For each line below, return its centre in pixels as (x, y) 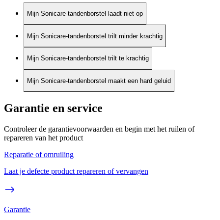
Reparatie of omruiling (39, 155)
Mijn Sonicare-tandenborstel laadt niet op (85, 14)
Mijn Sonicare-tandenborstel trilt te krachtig (88, 58)
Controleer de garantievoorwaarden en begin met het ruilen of (99, 129)
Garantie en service (53, 108)
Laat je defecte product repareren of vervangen (76, 171)
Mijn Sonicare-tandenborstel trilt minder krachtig (95, 36)
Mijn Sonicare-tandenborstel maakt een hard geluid (99, 81)
